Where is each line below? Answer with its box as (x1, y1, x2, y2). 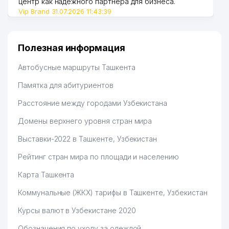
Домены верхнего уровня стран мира (18, 117, 152, 125)
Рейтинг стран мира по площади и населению (18, 152, 179, 161)
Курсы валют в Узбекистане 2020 (18, 206, 136, 215)
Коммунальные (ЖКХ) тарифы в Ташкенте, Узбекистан (18, 188, 208, 197)
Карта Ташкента (18, 170, 75, 179)
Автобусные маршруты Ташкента (18, 63, 135, 72)
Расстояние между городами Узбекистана (18, 99, 168, 107)
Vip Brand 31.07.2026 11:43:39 (18, 7, 111, 15)
